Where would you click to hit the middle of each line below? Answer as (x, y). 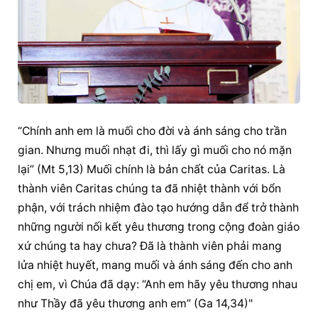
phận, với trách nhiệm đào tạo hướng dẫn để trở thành (159, 207)
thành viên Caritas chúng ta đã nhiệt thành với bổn (150, 188)
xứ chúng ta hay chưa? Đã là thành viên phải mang (150, 246)
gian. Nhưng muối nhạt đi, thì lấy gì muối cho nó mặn (155, 150)
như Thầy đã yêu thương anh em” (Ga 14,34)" (136, 303)
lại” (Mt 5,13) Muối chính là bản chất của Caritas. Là (152, 169)
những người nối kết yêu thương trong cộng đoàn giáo (159, 226)
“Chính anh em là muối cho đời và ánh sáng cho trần (153, 131)
